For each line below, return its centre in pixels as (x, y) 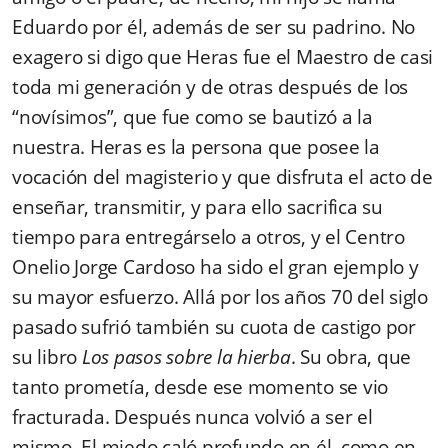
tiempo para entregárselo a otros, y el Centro (208, 236)
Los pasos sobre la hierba (186, 356)
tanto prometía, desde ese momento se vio (200, 386)
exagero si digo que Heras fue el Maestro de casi (222, 56)
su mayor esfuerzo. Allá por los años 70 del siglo (220, 296)
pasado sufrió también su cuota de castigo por (214, 326)
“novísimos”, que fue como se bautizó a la (192, 116)
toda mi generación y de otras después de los (210, 86)
